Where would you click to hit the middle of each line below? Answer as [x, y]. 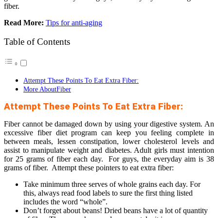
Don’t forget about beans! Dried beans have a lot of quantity [116, 211]
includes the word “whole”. [65, 202]
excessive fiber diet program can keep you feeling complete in [109, 133]
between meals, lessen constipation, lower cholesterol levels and [109, 142]
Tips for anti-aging [74, 23]
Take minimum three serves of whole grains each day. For [112, 184]
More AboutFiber [47, 89]
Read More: [24, 23]
